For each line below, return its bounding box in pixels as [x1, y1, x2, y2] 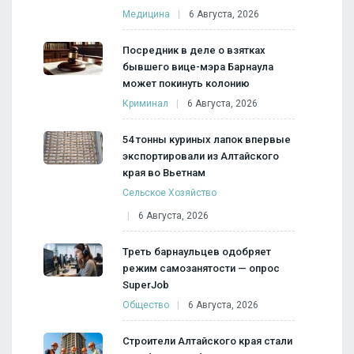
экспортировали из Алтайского [122, 149, 279, 162]
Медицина [122, 8, 170, 20]
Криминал [122, 97, 168, 109]
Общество [122, 299, 169, 311]
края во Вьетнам [122, 166, 205, 179]
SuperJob [122, 278, 169, 291]
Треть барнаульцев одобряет [122, 245, 271, 258]
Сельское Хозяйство [122, 186, 217, 198]
